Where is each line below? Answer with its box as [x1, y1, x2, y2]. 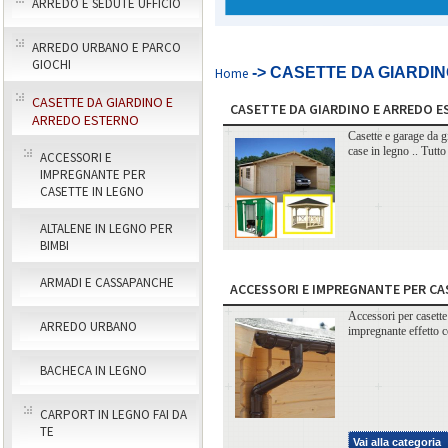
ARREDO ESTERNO [32, 111, 139, 129]
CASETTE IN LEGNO [40, 183, 144, 200]
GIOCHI [32, 56, 71, 73]
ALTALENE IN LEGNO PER [40, 220, 173, 237]
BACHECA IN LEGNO [40, 362, 147, 379]
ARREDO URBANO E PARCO [32, 39, 181, 56]
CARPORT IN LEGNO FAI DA [40, 406, 187, 423]
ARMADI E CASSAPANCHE [40, 274, 174, 291]
